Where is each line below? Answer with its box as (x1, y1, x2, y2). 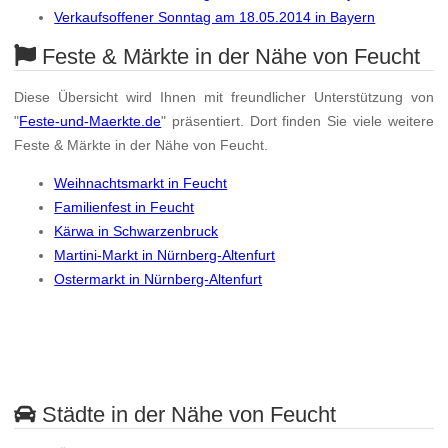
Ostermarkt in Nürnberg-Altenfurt (54, 271, 263, 288)
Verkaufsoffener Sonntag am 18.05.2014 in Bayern (54, 9, 376, 26)
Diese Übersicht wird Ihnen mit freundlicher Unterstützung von (14, 89, 434, 106)
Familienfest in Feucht (54, 199, 195, 216)
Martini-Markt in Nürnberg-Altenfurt (54, 247, 276, 264)
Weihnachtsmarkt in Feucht (54, 175, 228, 192)
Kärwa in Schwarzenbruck (54, 223, 219, 240)
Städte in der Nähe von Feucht (36, 401, 337, 427)
